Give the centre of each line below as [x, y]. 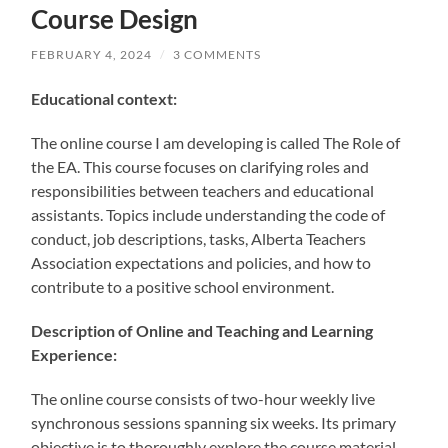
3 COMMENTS [217, 54]
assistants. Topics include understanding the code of [208, 214]
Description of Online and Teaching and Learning [202, 330]
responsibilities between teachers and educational [203, 190]
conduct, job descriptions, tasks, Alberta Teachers [199, 238]
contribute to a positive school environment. [184, 286]
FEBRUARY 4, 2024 [92, 54]
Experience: [76, 354]
